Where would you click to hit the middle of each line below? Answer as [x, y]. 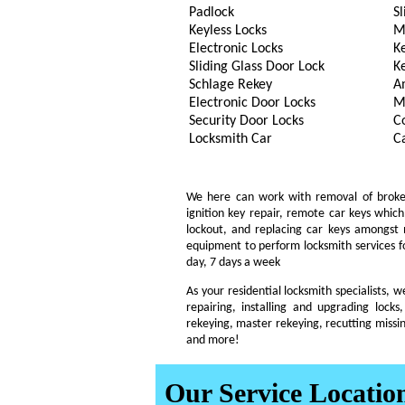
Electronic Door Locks [252, 103]
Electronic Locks [235, 49]
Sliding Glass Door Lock [256, 67]
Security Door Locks [246, 121]
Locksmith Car [230, 139]
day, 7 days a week [233, 263]
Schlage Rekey [230, 85]
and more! [213, 340]
